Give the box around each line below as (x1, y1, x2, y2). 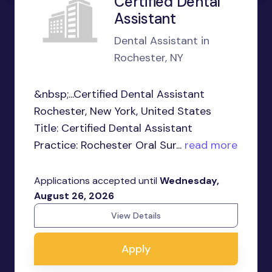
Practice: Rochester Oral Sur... (34, 138, 182, 153)
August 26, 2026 (34, 189, 114, 203)
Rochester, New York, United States (34, 104, 211, 119)
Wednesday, (160, 174, 219, 188)
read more (182, 138, 237, 153)
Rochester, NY (114, 50, 183, 66)
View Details (111, 210, 161, 222)
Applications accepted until (34, 174, 160, 188)
